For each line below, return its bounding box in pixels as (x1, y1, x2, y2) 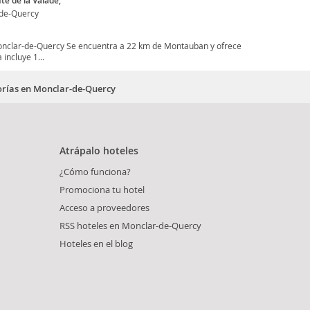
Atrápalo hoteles (60, 144, 138, 158)
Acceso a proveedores (60, 201, 149, 215)
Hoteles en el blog (60, 237, 133, 250)
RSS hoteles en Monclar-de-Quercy (60, 219, 201, 232)
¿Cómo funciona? (60, 165, 131, 179)
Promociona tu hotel (60, 183, 145, 197)
